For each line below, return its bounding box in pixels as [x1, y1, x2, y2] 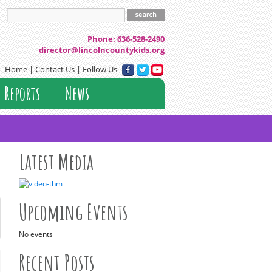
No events [19, 229, 53, 239]
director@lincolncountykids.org [39, 44, 165, 55]
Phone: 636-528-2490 [87, 33, 165, 44]
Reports [4, 82, 40, 104]
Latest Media [19, 148, 93, 175]
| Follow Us [75, 64, 121, 75]
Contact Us [35, 64, 75, 75]
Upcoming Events [19, 198, 128, 226]
